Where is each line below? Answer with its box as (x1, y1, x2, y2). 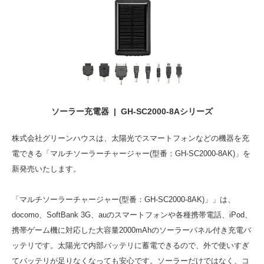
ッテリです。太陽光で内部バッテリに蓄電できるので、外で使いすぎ (12, 241, 249, 250)
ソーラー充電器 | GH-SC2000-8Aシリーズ (51, 107, 213, 116)
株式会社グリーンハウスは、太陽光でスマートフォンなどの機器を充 (12, 134, 249, 143)
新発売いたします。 (12, 164, 81, 173)
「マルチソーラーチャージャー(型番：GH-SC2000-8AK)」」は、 (12, 195, 235, 204)
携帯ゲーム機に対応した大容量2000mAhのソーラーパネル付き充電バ (12, 226, 251, 235)
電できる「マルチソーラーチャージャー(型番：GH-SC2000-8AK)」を (12, 149, 250, 158)
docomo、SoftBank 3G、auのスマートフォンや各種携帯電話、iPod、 (12, 210, 252, 219)
